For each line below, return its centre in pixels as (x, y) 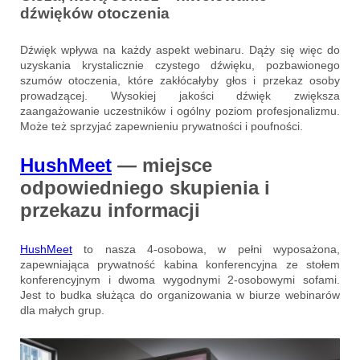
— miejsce (162, 165)
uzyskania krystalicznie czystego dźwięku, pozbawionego (180, 65)
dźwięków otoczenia (95, 13)
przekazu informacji (110, 210)
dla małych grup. (62, 310)
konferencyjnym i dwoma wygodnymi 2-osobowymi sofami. (180, 279)
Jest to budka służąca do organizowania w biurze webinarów (180, 295)
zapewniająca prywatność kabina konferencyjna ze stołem (180, 264)
